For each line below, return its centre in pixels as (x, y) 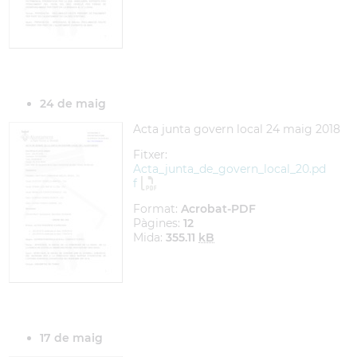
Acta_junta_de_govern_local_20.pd (229, 169)
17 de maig (71, 338)
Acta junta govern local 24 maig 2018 (237, 129)
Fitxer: (150, 155)
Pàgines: (158, 223)
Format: (157, 209)
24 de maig (73, 104)
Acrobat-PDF (218, 209)
